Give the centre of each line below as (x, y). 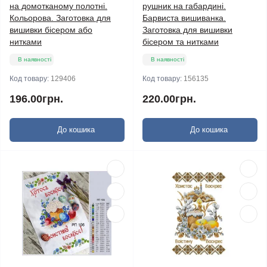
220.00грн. (169, 99)
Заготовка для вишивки (187, 30)
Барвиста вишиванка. (184, 18)
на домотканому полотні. (58, 6)
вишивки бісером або (51, 30)
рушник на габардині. (184, 6)
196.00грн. (36, 99)
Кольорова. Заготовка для (60, 18)
